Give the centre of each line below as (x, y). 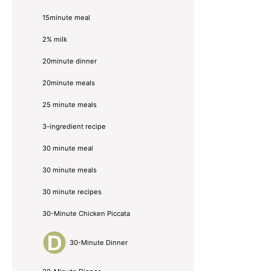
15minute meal (66, 17)
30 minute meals (70, 170)
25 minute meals (70, 104)
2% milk (55, 39)
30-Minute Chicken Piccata (86, 213)
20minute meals (69, 83)
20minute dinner (70, 61)
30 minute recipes (72, 191)
